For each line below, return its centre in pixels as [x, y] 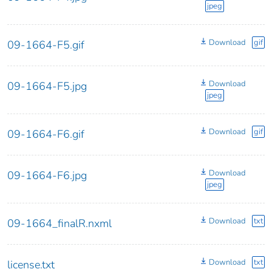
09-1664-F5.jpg [47, 86]
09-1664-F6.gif [46, 134]
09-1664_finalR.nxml [59, 223]
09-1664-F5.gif [46, 45]
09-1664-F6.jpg [47, 175]
